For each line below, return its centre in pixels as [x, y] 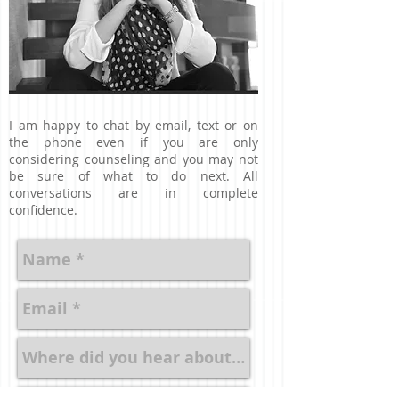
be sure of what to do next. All [134, 176]
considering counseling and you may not [134, 159]
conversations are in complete [134, 193]
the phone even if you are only [134, 142]
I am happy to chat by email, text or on [134, 125]
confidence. [43, 210]
